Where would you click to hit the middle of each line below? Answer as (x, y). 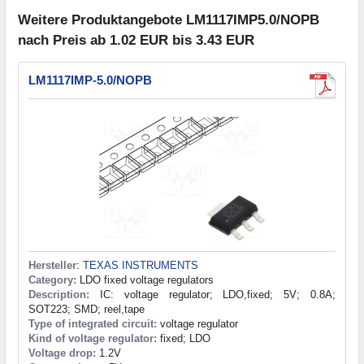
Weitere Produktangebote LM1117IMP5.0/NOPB (169, 20)
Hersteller (52, 266)
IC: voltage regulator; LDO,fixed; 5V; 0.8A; (212, 295)
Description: (59, 295)
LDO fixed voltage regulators (145, 280)
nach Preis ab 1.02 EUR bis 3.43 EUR (136, 41)
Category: (52, 280)
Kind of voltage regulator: (93, 339)
